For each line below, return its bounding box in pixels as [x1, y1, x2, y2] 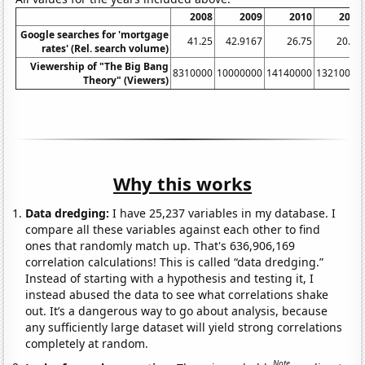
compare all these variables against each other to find [25, 221, 321, 237]
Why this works [113, 170, 252, 196]
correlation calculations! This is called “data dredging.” [25, 253, 324, 270]
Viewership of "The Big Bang [30, 59, 169, 73]
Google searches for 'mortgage [20, 27, 169, 42]
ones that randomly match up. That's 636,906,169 [25, 237, 296, 253]
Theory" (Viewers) [83, 73, 169, 87]
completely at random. [25, 335, 149, 351]
